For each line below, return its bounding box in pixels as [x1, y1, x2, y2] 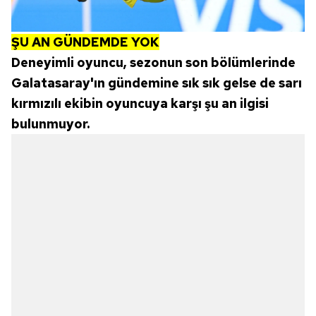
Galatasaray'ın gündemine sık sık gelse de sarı [11, 74, 302, 91]
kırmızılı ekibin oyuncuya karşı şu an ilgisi [11, 95, 269, 111]
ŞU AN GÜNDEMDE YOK [11, 33, 159, 50]
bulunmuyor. [11, 115, 90, 132]
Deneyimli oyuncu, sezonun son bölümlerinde [11, 54, 296, 71]
